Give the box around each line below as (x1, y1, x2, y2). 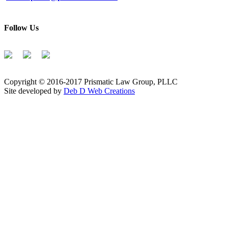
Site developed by (4, 87, 64, 96)
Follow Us (4, 23, 39, 32)
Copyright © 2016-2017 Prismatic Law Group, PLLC (4, 77, 178, 87)
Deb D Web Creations (64, 87, 135, 96)
